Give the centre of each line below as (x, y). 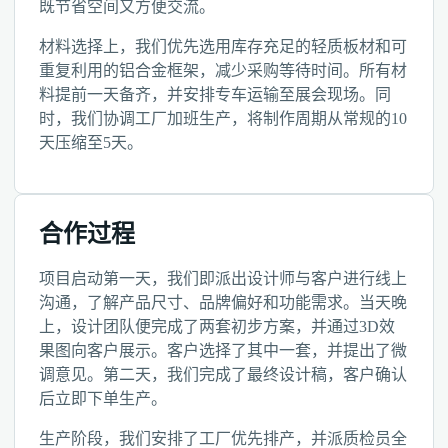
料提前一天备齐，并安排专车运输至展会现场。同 (215, 94)
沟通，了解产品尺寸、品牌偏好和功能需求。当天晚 (223, 302)
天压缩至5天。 (91, 142)
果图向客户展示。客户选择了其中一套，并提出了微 (223, 350)
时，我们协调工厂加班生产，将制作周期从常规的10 (223, 118)
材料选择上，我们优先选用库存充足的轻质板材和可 (223, 46)
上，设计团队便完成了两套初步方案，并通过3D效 (217, 326)
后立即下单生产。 (103, 398)
